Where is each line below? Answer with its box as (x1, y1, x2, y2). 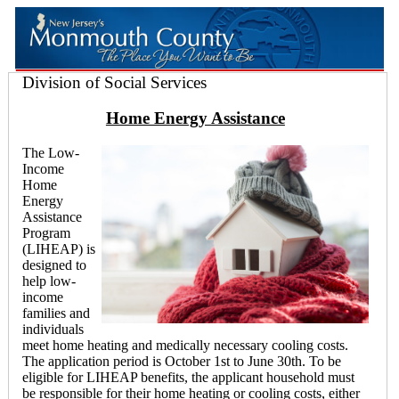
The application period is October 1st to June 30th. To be (22, 354, 341, 369)
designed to (22, 257, 86, 273)
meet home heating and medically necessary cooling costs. (22, 338, 348, 353)
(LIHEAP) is (22, 241, 95, 256)
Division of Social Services (22, 72, 207, 92)
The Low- (22, 145, 79, 160)
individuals (22, 322, 84, 337)
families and (22, 305, 90, 321)
